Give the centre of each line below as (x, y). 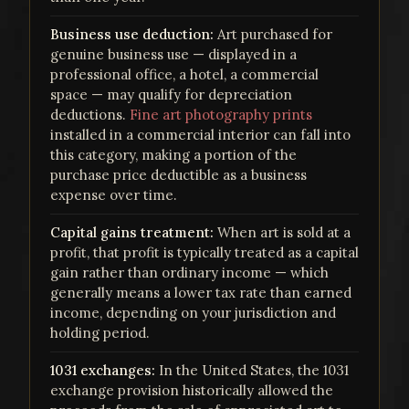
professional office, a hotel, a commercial (184, 75)
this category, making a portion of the (173, 155)
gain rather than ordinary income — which (189, 273)
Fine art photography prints (221, 115)
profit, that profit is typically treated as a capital (204, 253)
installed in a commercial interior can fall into (200, 135)
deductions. (90, 115)
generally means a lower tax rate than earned (201, 293)
